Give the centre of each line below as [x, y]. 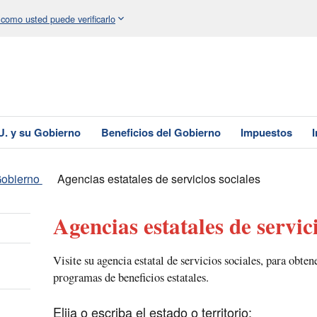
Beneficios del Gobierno [161, 132]
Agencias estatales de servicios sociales [158, 179]
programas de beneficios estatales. [131, 277]
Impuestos [266, 132]
